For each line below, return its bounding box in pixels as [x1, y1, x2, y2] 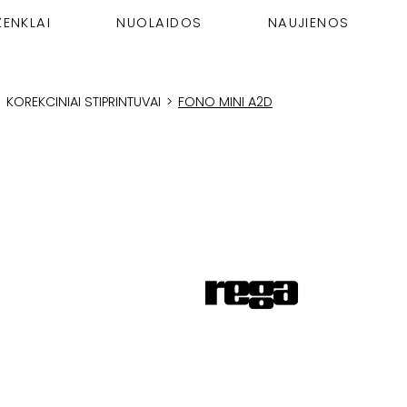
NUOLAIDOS [116, 14, 203, 32]
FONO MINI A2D [178, 93, 273, 111]
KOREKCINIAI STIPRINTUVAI [6, 93, 161, 111]
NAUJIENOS [267, 14, 350, 32]
